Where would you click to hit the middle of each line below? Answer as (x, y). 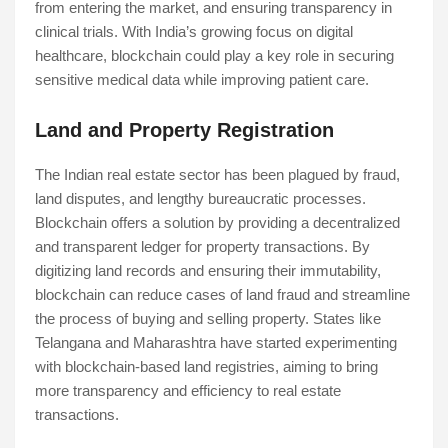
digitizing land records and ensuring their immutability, (208, 271)
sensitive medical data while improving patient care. (202, 80)
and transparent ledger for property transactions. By (202, 247)
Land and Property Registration (184, 130)
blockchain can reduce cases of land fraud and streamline (222, 295)
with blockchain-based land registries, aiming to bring (206, 367)
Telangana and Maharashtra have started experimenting (216, 343)
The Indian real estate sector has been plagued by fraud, (217, 175)
